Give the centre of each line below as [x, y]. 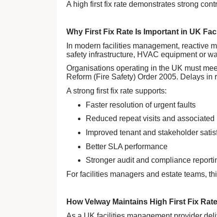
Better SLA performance [127, 146]
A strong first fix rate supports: [116, 91]
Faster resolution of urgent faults [141, 105]
